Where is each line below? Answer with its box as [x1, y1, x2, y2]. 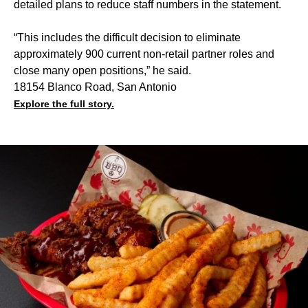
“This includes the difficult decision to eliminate [14, 31, 241, 43]
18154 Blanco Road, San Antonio [14, 80, 177, 93]
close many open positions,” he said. [14, 64, 191, 76]
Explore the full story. [14, 98, 114, 109]
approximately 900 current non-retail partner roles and [14, 47, 274, 60]
